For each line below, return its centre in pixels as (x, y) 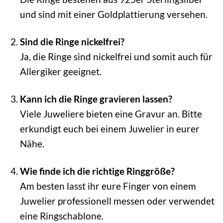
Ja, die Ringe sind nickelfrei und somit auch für (116, 56)
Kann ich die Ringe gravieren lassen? (96, 99)
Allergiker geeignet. (60, 71)
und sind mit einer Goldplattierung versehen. (113, 14)
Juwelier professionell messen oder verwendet (117, 201)
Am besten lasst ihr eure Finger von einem (108, 186)
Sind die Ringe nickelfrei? (72, 41)
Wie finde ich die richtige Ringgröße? (97, 171)
